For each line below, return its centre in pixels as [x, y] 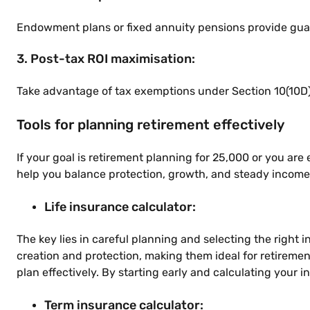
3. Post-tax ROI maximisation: [106, 59]
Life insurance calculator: [121, 207]
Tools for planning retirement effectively [151, 125]
